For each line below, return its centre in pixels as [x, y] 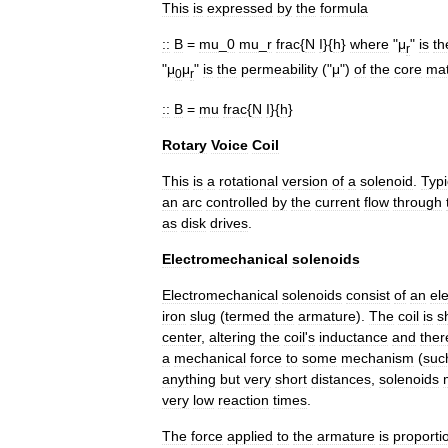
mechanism [377, 357]
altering [232, 336]
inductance [353, 336]
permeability [279, 68]
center [181, 336]
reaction [243, 399]
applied [250, 435]
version [305, 180]
